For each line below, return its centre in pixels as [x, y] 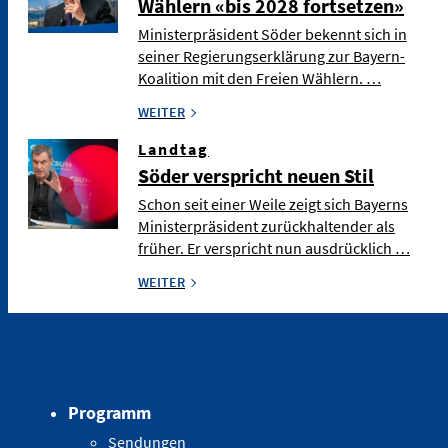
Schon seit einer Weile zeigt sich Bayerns [273, 203]
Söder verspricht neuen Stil [256, 175]
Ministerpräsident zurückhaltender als [266, 225]
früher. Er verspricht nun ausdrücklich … [274, 247]
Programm [109, 412]
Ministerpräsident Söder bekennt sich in [272, 33]
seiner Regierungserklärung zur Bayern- [271, 55]
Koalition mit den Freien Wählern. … [259, 77]
